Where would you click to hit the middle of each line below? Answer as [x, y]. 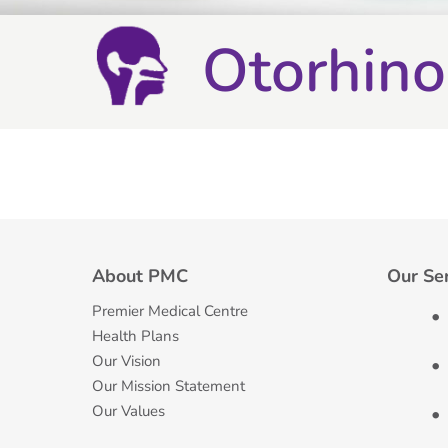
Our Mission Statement [168, 386]
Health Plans [135, 336]
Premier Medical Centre [170, 311]
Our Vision [126, 361]
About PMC [140, 276]
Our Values [128, 411]
